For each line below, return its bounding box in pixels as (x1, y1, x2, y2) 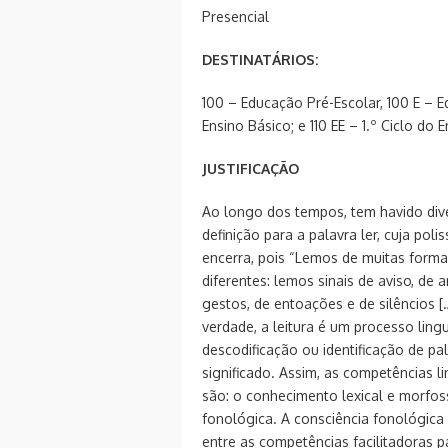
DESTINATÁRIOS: (202, 50, 318, 68)
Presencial (202, 7, 269, 25)
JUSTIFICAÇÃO (202, 159, 299, 177)
